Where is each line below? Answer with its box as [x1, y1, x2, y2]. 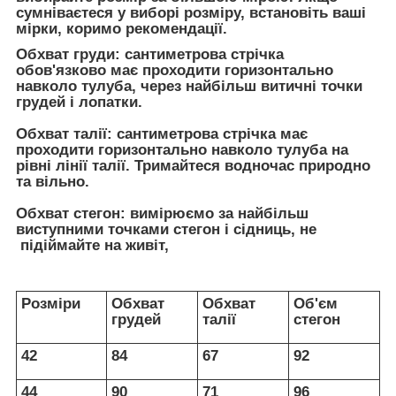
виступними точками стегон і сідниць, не [16, 221, 316, 239]
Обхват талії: [16, 126, 112, 143]
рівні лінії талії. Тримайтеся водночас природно [16, 157, 370, 175]
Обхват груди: [16, 46, 120, 64]
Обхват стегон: [16, 205, 126, 223]
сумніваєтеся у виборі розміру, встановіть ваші [16, 4, 366, 21]
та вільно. [16, 173, 89, 191]
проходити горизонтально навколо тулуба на [16, 141, 348, 159]
